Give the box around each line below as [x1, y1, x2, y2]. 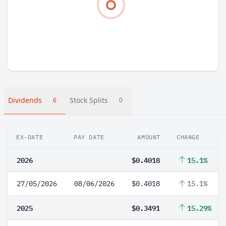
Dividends [8, 95, 42, 105]
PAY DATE [74, 133, 104, 141]
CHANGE [177, 133, 200, 141]
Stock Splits [70, 95, 108, 105]
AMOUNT [137, 133, 160, 141]
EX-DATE [16, 133, 43, 141]
